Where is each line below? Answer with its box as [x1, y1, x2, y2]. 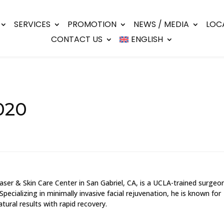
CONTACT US [51, 33, 103, 45]
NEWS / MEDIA [133, 18, 189, 30]
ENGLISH [130, 33, 163, 45]
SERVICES [14, 18, 51, 30]
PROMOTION [67, 18, 117, 30]
